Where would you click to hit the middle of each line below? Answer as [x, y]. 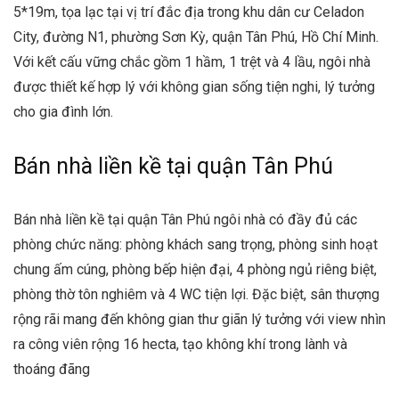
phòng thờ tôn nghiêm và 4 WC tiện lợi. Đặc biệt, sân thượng [196, 294]
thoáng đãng [52, 369]
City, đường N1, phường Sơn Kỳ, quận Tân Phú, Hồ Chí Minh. [196, 37]
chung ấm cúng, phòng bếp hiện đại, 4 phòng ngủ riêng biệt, [195, 269]
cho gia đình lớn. [63, 112]
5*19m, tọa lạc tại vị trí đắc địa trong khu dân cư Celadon [189, 12]
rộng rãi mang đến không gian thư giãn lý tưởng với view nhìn [199, 319]
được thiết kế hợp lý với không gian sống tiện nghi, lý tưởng [194, 87]
